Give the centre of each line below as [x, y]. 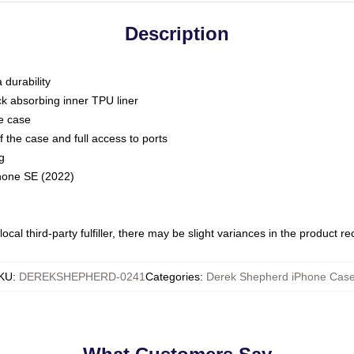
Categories [172, 277]
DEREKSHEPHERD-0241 [82, 277]
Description [177, 34]
